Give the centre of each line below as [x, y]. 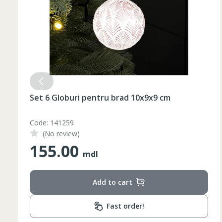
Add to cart [112, 182]
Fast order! [125, 206]
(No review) [61, 134]
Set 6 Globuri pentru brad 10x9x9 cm [100, 98]
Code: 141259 [52, 123]
